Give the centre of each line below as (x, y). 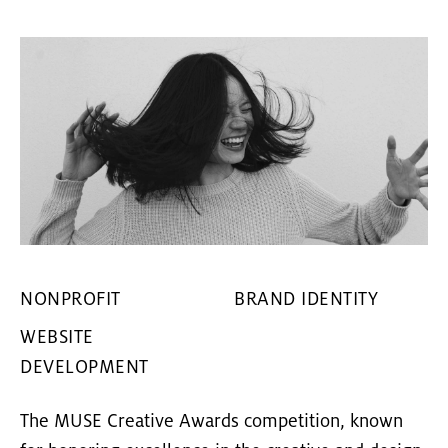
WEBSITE (57, 338)
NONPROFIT (70, 300)
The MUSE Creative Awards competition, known (211, 422)
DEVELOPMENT (84, 368)
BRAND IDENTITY (306, 300)
